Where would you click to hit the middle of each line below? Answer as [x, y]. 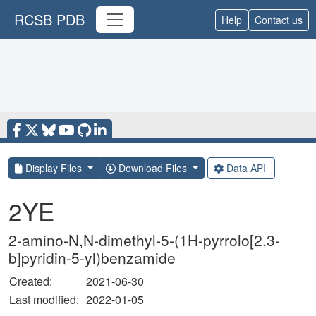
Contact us [279, 19]
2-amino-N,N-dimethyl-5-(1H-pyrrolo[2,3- [144, 240]
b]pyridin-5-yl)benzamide [92, 257]
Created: [31, 281]
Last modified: [47, 299]
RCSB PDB [49, 19]
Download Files [152, 168]
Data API [246, 168]
